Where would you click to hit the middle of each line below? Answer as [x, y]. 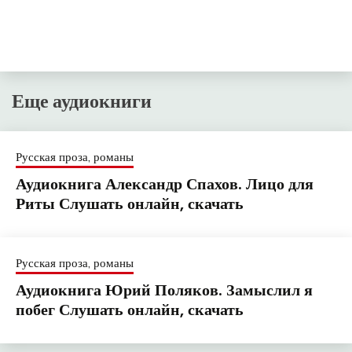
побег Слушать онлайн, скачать [130, 309]
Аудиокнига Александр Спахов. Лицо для [165, 183]
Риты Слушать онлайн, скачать [130, 203]
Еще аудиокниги [82, 101]
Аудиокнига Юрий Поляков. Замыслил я [164, 290]
